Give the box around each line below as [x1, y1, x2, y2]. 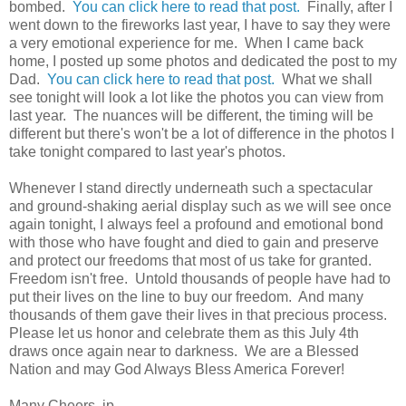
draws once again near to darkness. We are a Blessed [9, 343, 359, 360]
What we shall [275, 72, 372, 88]
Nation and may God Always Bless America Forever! [9, 362, 344, 378]
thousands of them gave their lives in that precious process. [9, 307, 391, 324]
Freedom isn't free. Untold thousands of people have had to [9, 271, 391, 287]
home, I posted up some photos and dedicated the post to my [9, 53, 397, 70]
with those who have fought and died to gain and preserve [9, 235, 379, 251]
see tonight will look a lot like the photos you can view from [9, 90, 383, 106]
